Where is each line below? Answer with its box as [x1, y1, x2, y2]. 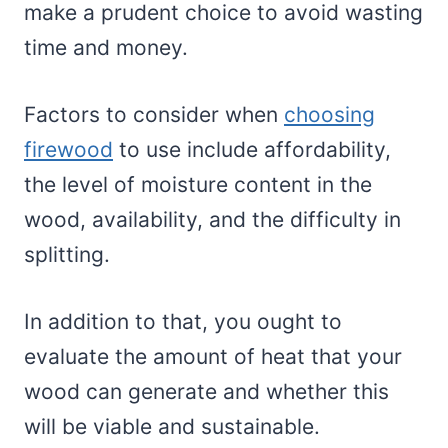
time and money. [24, 35, 188, 61]
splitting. [24, 242, 116, 268]
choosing [284, 102, 375, 128]
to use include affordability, [113, 137, 391, 163]
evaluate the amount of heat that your [24, 344, 402, 370]
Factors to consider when [24, 102, 284, 128]
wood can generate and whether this [24, 379, 389, 405]
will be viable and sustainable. [24, 414, 332, 440]
